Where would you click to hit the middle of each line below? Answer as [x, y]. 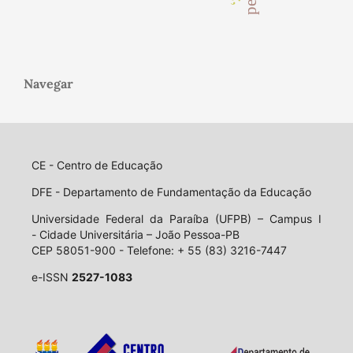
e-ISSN [51, 277]
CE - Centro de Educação [97, 165]
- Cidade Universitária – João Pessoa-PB [135, 234]
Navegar [48, 83]
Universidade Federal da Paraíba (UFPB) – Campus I [176, 218]
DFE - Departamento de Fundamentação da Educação [173, 191]
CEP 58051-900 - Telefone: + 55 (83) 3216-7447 [159, 250]
